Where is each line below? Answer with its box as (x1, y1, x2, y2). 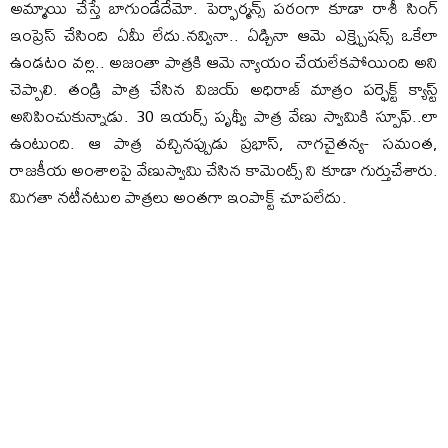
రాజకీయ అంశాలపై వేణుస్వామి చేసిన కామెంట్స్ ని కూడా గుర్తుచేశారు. (10, 153, 438, 187)
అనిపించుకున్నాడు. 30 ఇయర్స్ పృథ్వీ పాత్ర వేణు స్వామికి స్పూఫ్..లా (10, 99, 438, 133)
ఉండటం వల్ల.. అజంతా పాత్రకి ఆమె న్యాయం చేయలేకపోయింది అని (10, 45, 438, 79)
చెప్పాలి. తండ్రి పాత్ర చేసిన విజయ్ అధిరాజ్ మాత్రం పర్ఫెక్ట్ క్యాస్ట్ (10, 72, 438, 106)
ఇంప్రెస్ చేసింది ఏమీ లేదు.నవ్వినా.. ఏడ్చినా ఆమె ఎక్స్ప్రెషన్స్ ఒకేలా (10, 18, 438, 52)
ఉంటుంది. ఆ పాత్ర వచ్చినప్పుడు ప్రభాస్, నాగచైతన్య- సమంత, (10, 126, 438, 160)
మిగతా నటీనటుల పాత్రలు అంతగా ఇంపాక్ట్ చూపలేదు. (10, 180, 347, 214)
